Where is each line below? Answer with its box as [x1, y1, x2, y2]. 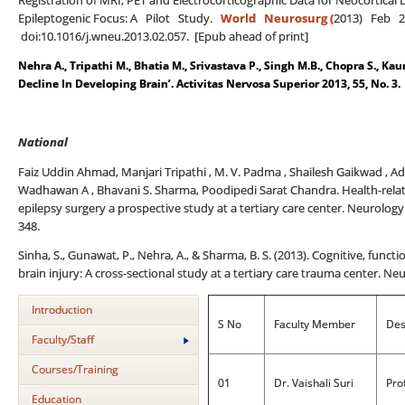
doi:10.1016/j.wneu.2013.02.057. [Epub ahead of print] [18, 28, 308, 44]
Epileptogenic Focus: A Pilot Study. [18, 10, 221, 26]
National [18, 135, 68, 150]
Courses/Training [32, 361, 118, 377]
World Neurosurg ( [221, 10, 334, 26]
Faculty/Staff [32, 331, 94, 347]
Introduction [32, 301, 92, 317]
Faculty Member [274, 316, 355, 332]
